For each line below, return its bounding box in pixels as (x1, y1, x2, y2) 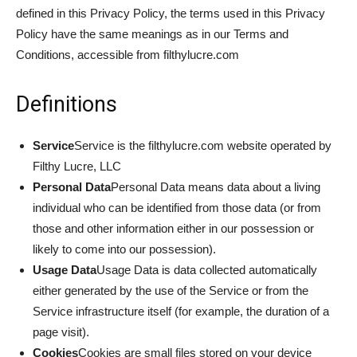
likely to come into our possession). (33, 242, 216, 256)
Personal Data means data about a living (111, 180, 320, 194)
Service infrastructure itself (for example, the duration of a (33, 304, 329, 318)
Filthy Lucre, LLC (33, 159, 121, 173)
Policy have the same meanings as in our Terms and (16, 27, 288, 41)
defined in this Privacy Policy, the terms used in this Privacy (16, 6, 325, 20)
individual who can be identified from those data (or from (33, 201, 321, 214)
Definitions (16, 92, 117, 117)
